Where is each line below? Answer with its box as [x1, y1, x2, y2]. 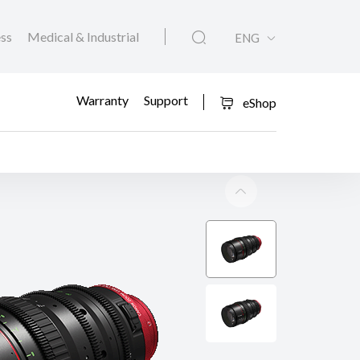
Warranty [76, 92, 129, 108]
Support [144, 92, 188, 108]
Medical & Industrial [27, 29, 139, 45]
